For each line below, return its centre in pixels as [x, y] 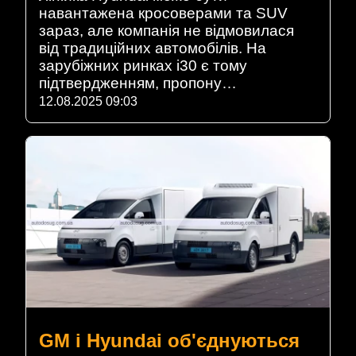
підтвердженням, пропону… [138, 83]
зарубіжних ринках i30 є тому [143, 65]
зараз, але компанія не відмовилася [166, 30]
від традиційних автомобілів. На [153, 48]
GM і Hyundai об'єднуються [169, 340]
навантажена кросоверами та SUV [163, 13]
